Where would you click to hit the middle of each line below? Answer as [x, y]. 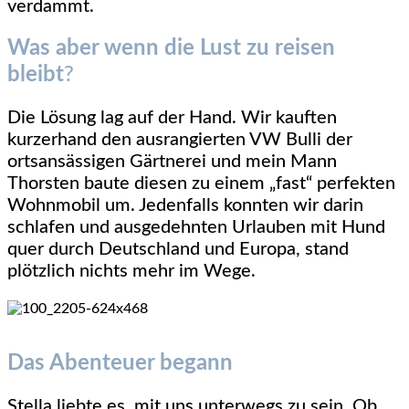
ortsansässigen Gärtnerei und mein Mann [172, 161]
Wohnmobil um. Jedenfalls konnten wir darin [185, 205]
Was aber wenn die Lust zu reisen [171, 48]
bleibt [36, 74]
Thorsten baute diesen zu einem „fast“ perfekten [201, 183]
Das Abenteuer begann [120, 363]
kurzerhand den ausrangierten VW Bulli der [180, 139]
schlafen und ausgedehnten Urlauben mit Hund [196, 227]
